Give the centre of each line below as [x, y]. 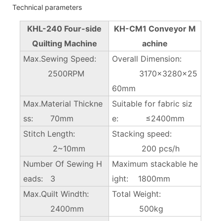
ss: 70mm [48, 118]
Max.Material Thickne [63, 103]
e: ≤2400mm [148, 118]
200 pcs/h [146, 148]
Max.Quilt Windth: [62, 194]
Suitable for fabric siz [152, 103]
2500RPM [54, 73]
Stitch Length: [62, 133]
